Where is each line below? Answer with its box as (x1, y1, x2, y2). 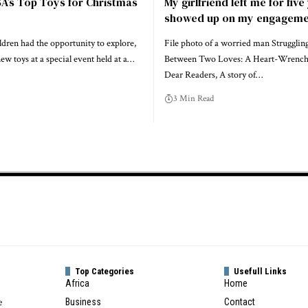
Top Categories (75, 266, 135, 277)
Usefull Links (233, 266, 287, 277)
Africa (65, 278, 90, 289)
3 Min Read (173, 93, 214, 105)
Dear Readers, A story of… (164, 69, 263, 82)
